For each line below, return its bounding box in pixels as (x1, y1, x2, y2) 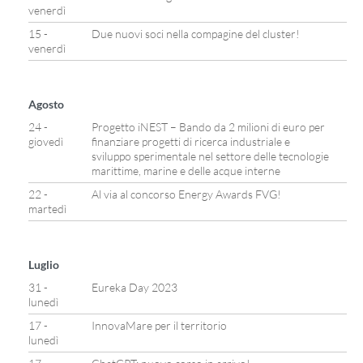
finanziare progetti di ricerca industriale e (92, 135, 290, 148)
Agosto (28, 97, 64, 111)
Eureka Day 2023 (92, 280, 177, 294)
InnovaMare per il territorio (92, 318, 227, 332)
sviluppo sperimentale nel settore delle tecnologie (92, 149, 329, 163)
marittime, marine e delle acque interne (92, 164, 280, 177)
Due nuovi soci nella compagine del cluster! (92, 27, 300, 41)
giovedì (28, 135, 63, 148)
